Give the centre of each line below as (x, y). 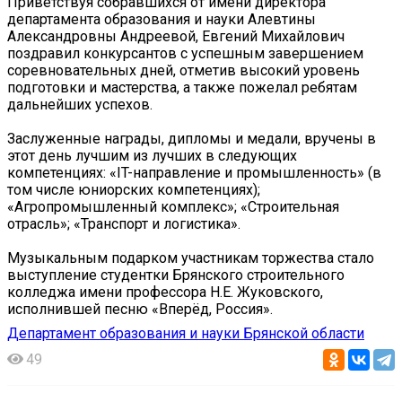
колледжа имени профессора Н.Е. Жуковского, (165, 292)
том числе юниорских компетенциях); (134, 189)
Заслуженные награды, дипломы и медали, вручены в (192, 138)
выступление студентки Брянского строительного (176, 275)
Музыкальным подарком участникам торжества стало (191, 258)
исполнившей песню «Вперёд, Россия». (140, 309)
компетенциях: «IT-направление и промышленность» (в (194, 172)
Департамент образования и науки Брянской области (186, 333)
